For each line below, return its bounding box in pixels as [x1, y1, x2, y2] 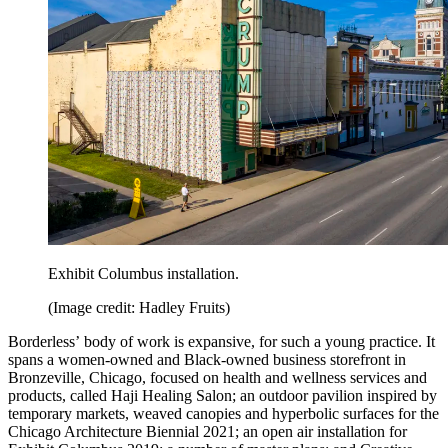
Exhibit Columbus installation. [48, 265, 239, 283]
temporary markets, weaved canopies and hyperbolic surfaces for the [8, 405, 439, 423]
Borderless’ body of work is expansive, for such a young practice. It [8, 333, 435, 351]
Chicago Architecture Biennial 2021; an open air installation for [8, 423, 407, 441]
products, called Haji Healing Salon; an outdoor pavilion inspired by [8, 387, 437, 405]
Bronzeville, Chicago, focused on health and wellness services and [8, 369, 427, 387]
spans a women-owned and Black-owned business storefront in [8, 351, 406, 369]
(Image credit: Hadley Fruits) [48, 299, 230, 317]
